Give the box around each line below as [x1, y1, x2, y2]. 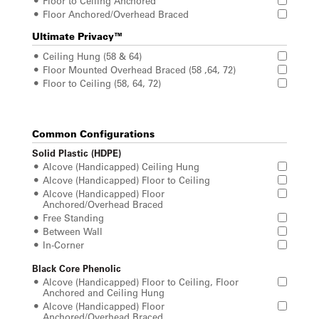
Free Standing [43, 211, 104, 224]
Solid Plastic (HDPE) [32, 147, 121, 159]
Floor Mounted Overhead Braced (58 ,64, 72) [43, 63, 236, 75]
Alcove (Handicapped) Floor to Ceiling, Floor [43, 276, 239, 288]
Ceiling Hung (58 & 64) [43, 50, 142, 62]
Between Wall [43, 225, 103, 237]
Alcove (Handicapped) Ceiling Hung [43, 160, 199, 172]
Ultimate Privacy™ [32, 30, 122, 42]
